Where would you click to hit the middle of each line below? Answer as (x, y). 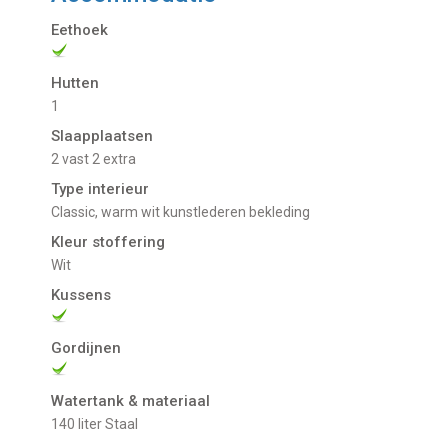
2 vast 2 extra (98, 159)
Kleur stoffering (108, 242)
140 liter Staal (99, 424)
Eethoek (80, 30)
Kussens (81, 295)
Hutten (75, 83)
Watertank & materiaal (131, 401)
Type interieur (100, 189)
